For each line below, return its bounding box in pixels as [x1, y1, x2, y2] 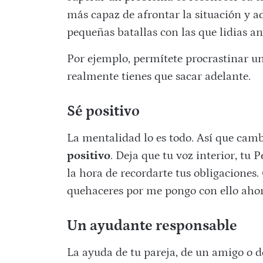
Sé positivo [66, 103, 140, 120]
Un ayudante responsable [66, 218, 237, 235]
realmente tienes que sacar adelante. [66, 70, 251, 83]
